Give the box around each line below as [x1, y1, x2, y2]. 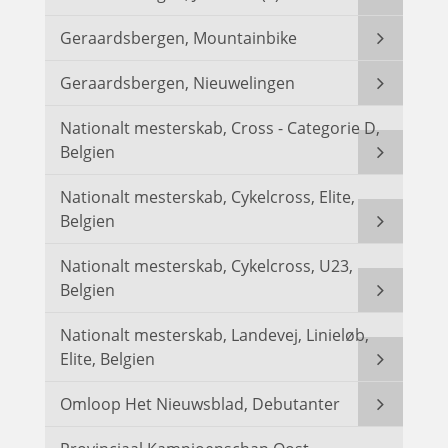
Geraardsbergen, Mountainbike [60, 27, 297, 50]
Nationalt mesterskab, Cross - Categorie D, [60, 117, 380, 140]
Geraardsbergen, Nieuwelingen [60, 72, 295, 95]
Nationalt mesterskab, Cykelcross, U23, [60, 255, 353, 278]
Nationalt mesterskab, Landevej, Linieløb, [60, 324, 369, 347]
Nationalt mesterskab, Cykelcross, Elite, [60, 186, 355, 209]
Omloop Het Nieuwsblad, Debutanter [60, 393, 340, 416]
